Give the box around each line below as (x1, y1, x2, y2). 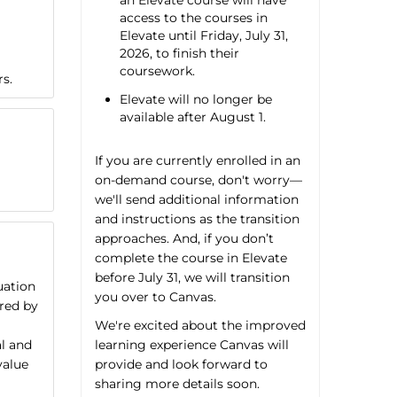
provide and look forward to (94, 355, 268, 372)
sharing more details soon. (94, 375, 260, 392)
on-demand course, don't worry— (94, 171, 302, 188)
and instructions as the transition (94, 210, 300, 227)
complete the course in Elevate (94, 249, 287, 266)
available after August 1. (119, 108, 266, 125)
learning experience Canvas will (94, 336, 289, 353)
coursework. (119, 63, 195, 80)
